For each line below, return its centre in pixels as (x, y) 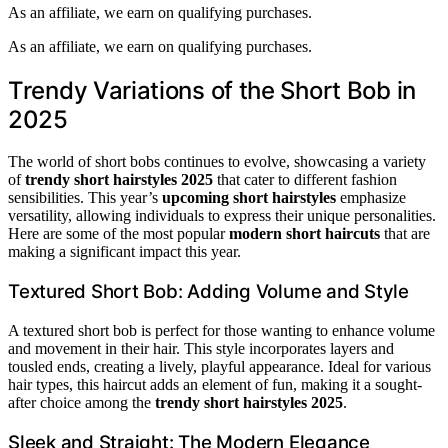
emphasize (371, 198)
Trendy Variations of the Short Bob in (212, 90)
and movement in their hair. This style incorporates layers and (201, 348)
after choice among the (81, 402)
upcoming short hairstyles (249, 198)
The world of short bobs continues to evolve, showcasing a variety (217, 162)
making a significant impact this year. (124, 252)
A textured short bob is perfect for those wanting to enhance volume (221, 330)
